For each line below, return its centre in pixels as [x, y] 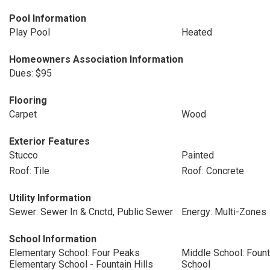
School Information [53, 239]
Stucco [24, 155]
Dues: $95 [30, 73]
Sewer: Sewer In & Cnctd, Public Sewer [91, 212]
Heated [196, 32]
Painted [197, 155]
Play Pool [30, 32]
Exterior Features [49, 141]
